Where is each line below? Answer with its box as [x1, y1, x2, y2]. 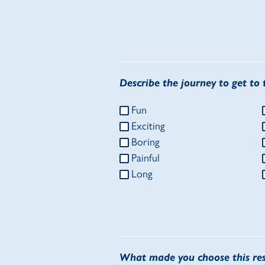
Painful [131, 151, 160, 165]
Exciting [131, 119, 165, 133]
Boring [131, 135, 160, 149]
